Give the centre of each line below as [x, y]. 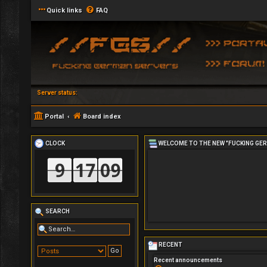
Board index [102, 117]
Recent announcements [188, 260]
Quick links [64, 10]
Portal [54, 117]
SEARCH [57, 212]
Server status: [57, 93]
